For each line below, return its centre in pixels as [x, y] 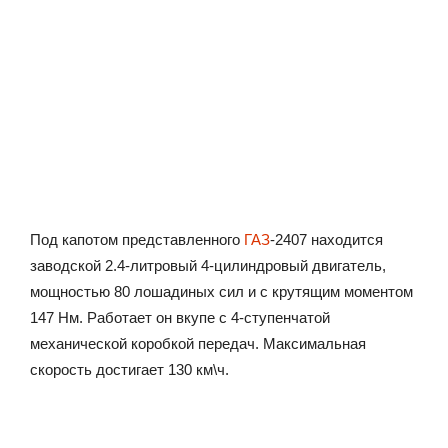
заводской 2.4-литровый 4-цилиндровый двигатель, [208, 266]
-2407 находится [326, 240]
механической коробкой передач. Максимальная [198, 344]
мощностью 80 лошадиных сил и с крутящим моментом [221, 292]
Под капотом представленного [137, 240]
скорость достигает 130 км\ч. [129, 370]
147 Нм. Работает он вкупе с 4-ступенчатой [180, 318]
